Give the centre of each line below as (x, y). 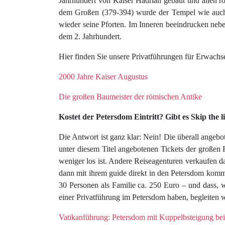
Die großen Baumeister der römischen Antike (130, 97)
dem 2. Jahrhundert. (90, 36)
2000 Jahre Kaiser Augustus (103, 77)
